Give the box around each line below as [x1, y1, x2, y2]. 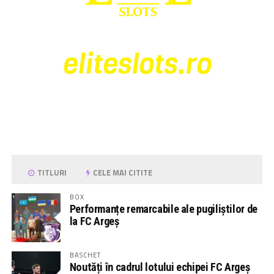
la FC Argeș [69, 214, 119, 228]
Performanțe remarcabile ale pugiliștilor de [69, 202, 257, 215]
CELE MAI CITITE [91, 166, 153, 179]
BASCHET [69, 249, 102, 260]
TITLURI [35, 166, 67, 179]
